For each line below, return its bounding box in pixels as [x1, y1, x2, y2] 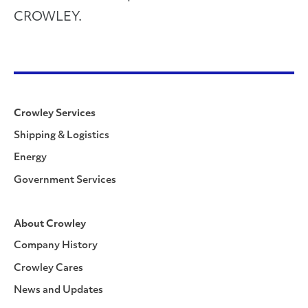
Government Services [14, 175, 116, 186]
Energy [14, 153, 47, 163]
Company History [14, 241, 98, 251]
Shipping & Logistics [14, 130, 109, 141]
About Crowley [14, 219, 86, 230]
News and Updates [14, 285, 103, 296]
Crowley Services [14, 109, 96, 119]
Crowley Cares [14, 263, 83, 274]
